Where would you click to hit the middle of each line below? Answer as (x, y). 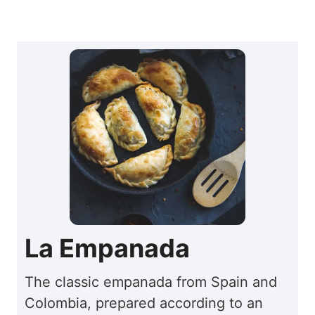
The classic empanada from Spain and (151, 282)
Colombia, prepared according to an (144, 303)
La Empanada (107, 249)
